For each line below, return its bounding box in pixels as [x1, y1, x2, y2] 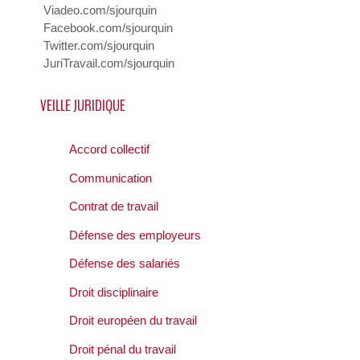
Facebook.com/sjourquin [43, 21, 173, 35]
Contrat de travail [69, 199, 158, 214]
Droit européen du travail [69, 313, 197, 328]
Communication [69, 170, 152, 185]
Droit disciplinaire [69, 284, 158, 299]
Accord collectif [69, 142, 149, 157]
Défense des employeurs [69, 227, 201, 242]
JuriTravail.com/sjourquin [43, 56, 174, 71]
